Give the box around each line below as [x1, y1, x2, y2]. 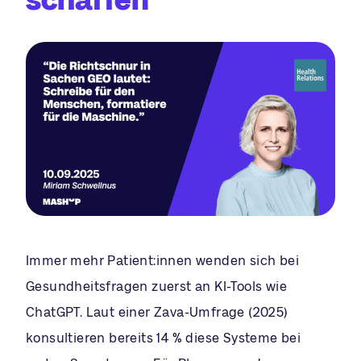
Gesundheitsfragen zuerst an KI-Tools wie [26, 279, 287, 293]
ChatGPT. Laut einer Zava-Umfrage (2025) [26, 305, 288, 319]
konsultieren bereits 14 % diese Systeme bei [26, 330, 301, 345]
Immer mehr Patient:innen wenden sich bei [26, 253, 299, 268]
